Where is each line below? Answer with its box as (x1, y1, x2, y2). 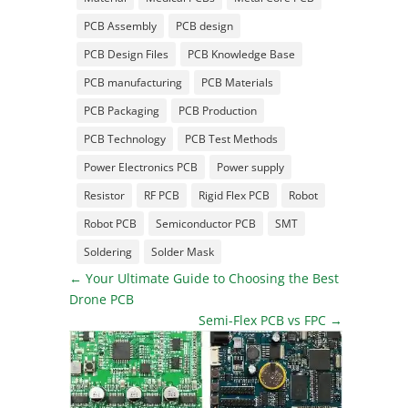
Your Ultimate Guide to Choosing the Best (86, 269, 340, 287)
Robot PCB (83, 215, 137, 231)
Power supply (216, 158, 284, 175)
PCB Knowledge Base (187, 46, 295, 62)
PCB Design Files (83, 46, 168, 62)
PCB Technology (83, 130, 166, 147)
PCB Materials (200, 74, 273, 90)
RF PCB (143, 187, 179, 203)
